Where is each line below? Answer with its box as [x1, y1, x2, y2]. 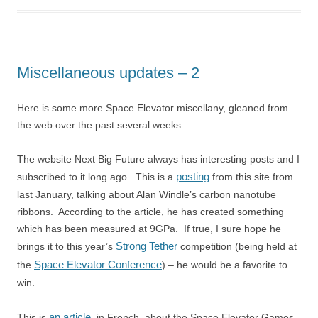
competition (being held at [177, 241, 297, 252]
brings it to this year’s [17, 241, 116, 252]
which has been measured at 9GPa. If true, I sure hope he [17, 223, 281, 234]
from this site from [209, 171, 293, 182]
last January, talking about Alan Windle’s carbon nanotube [17, 189, 276, 200]
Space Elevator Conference [34, 258, 162, 270]
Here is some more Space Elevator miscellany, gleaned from [17, 102, 288, 114]
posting [176, 170, 209, 182]
